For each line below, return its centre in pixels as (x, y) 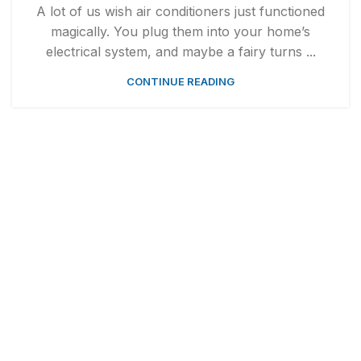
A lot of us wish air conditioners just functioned (180, 12)
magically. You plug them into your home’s (180, 32)
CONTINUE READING (180, 82)
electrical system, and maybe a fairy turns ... (180, 52)
